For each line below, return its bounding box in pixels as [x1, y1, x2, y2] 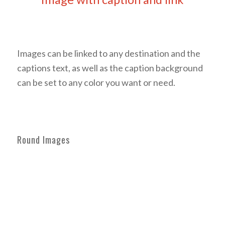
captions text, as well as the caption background [17, 62, 203, 73]
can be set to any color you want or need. [17, 76, 175, 88]
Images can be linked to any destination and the [17, 47, 200, 59]
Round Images [17, 133, 70, 147]
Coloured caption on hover [43, 17, 182, 32]
